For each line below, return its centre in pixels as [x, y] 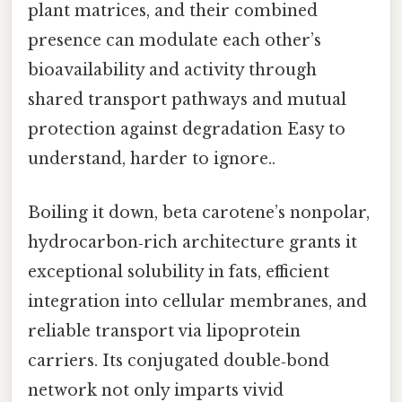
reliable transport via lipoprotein [164, 331]
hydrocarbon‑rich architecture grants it [192, 242]
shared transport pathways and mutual [187, 100]
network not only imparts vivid [156, 390]
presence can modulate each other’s [175, 41]
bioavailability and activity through [172, 70]
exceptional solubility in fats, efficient [179, 271]
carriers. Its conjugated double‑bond [179, 360]
